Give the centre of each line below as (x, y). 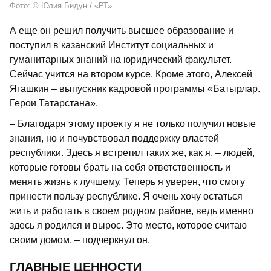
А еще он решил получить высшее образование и (122, 30)
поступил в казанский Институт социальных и (112, 45)
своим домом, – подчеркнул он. (80, 240)
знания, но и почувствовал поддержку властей (114, 138)
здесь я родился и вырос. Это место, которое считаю (128, 225)
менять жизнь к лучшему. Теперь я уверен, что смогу (127, 181)
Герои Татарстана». (54, 103)
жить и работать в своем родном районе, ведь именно (132, 211)
